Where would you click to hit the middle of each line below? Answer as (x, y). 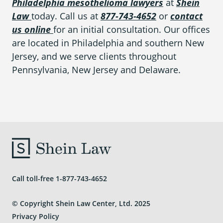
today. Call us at (66, 16)
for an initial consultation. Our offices (132, 30)
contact (186, 16)
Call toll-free (34, 178)
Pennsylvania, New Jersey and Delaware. (96, 70)
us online (31, 30)
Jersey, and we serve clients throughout (94, 56)
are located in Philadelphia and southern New (108, 43)
